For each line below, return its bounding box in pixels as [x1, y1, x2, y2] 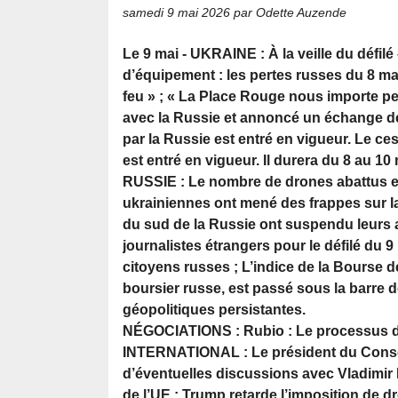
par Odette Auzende [230, 5, 346, 20]
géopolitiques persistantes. [123, 302, 306, 318]
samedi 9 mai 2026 [123, 5, 230, 20]
